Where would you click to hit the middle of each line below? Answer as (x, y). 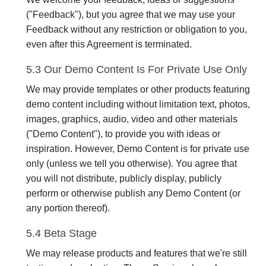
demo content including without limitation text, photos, (138, 104)
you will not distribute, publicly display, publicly (124, 178)
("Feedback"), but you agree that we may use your (131, 15)
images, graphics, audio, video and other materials (132, 119)
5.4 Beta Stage (61, 233)
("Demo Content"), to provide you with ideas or (123, 134)
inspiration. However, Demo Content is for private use (138, 149)
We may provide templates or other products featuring (138, 89)
